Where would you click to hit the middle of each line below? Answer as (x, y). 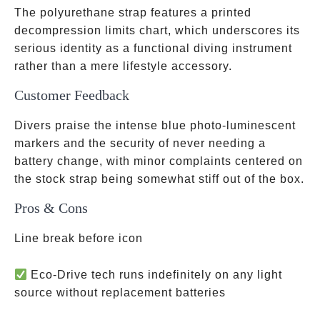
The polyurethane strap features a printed (133, 12)
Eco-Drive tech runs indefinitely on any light (155, 275)
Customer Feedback (72, 95)
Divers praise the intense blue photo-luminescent (155, 125)
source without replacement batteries (120, 292)
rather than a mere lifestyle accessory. (123, 66)
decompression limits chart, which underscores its (157, 30)
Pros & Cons (51, 208)
